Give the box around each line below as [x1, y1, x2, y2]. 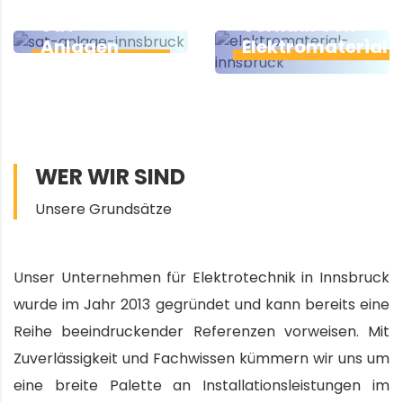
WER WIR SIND [35, 161, 185, 192]
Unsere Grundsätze [35, 198, 172, 219]
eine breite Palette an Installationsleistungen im [13, 374, 390, 396]
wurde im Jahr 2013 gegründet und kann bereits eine [13, 293, 390, 315]
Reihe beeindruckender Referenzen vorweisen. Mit [13, 320, 390, 342]
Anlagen [40, 33, 119, 59]
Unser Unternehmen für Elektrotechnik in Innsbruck [13, 266, 390, 288]
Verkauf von [242, 12, 355, 38]
